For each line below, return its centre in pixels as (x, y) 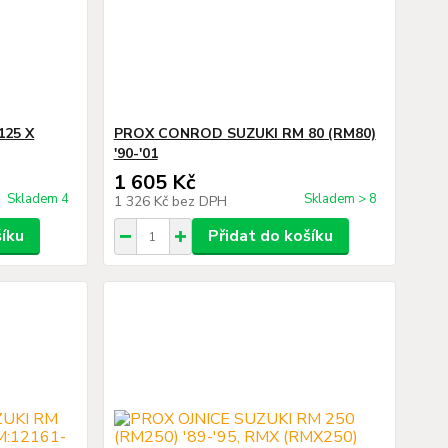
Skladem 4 (39, 199)
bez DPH (199, 201)
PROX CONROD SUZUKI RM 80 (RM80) (244, 133)
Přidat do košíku (270, 236)
